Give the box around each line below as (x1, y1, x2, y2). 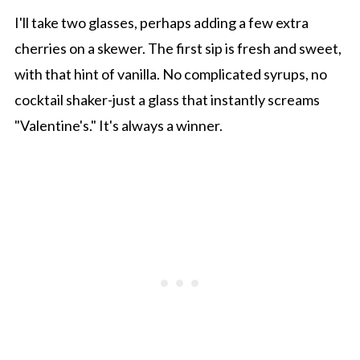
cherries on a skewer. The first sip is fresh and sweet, (14, 39, 342, 58)
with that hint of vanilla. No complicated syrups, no (14, 65, 327, 84)
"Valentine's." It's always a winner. (14, 117, 223, 135)
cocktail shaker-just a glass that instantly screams (14, 91, 320, 109)
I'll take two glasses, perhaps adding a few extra (14, 14, 309, 32)
